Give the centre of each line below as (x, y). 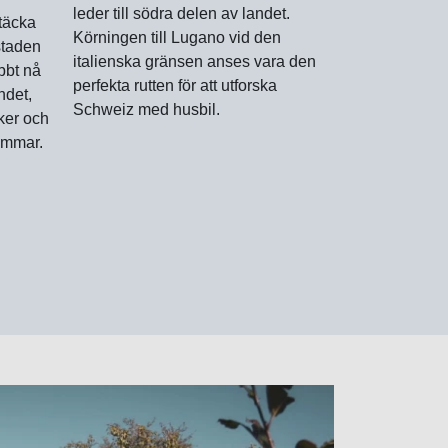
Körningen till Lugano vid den (177, 37)
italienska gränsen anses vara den (194, 61)
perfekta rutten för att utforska (175, 85)
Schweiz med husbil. (146, 109)
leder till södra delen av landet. (181, 13)
